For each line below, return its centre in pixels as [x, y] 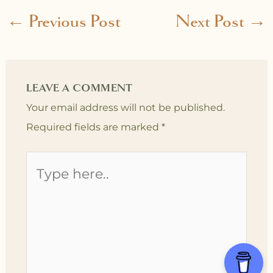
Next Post [212, 22]
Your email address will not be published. [125, 108]
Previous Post [73, 22]
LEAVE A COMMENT [79, 88]
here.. [38, 180]
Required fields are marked [94, 127]
